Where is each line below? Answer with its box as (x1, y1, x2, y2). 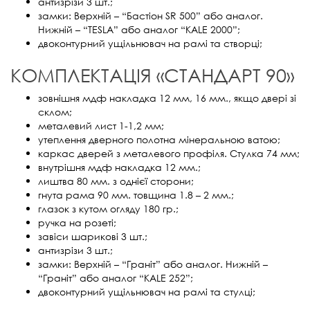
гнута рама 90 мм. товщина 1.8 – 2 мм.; (38, 188, 234, 201)
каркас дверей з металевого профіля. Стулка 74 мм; (38, 146, 300, 160)
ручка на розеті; (38, 215, 116, 229)
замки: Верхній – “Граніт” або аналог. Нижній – (38, 257, 268, 271)
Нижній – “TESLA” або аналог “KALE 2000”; (38, 22, 240, 36)
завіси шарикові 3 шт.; (38, 229, 147, 243)
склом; (38, 104, 72, 118)
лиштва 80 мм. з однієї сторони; (38, 174, 194, 188)
